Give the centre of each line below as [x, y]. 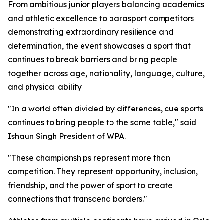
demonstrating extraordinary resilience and [91, 32]
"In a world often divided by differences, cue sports [106, 109]
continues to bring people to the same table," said [102, 122]
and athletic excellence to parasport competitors [101, 18]
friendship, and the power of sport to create [90, 185]
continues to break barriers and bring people [93, 59]
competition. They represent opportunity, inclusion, [103, 171]
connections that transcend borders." [78, 199]
